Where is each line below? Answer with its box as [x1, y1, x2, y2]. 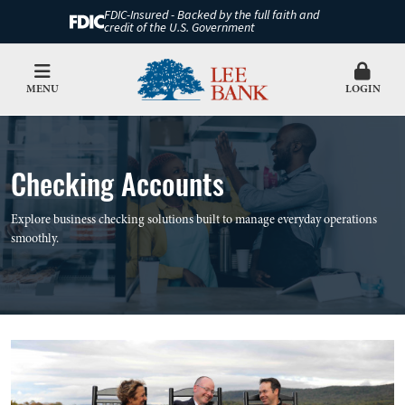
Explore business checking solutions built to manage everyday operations [11, 211, 377, 228]
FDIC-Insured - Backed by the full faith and [103, 6, 319, 24]
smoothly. [11, 230, 59, 247]
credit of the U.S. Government [103, 19, 255, 37]
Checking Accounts [11, 158, 224, 205]
